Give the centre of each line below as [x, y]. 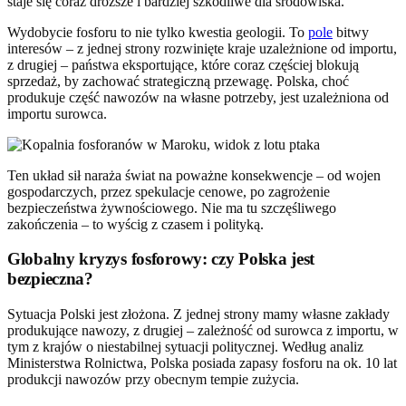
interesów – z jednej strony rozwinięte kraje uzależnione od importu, [202, 48]
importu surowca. [57, 113]
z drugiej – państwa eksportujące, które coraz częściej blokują [183, 64]
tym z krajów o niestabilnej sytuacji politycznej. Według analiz [185, 347]
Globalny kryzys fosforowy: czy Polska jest [161, 259]
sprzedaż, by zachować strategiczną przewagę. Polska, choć [178, 81]
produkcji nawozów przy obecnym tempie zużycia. [153, 380]
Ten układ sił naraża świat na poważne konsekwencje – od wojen [194, 175]
